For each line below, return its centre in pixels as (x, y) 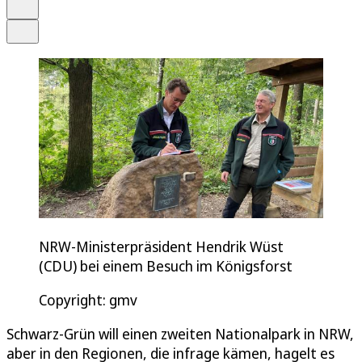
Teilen (35, 26)
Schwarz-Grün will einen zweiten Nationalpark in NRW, (180, 333)
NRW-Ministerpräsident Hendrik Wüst (161, 246)
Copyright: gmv (88, 299)
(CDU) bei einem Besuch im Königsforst (166, 265)
